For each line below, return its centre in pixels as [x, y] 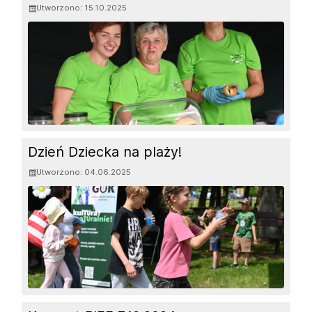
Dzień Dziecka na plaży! [105, 151]
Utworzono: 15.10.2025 [82, 8]
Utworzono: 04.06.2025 [84, 172]
